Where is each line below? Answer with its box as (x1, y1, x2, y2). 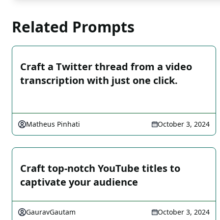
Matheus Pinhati (26, 119, 80, 129)
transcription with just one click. (20, 74, 178, 87)
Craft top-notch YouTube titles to (20, 162, 180, 175)
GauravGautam (26, 207, 76, 217)
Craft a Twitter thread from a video (20, 60, 192, 73)
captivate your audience (20, 175, 138, 189)
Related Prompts (12, 17, 135, 37)
